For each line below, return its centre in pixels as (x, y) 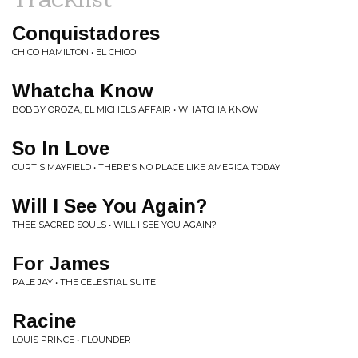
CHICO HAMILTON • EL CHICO (74, 52)
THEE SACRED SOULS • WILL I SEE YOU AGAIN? (114, 225)
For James (61, 263)
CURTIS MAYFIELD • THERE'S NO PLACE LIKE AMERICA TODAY (146, 167)
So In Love (61, 148)
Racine (44, 321)
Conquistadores (86, 33)
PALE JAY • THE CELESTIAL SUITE (84, 282)
